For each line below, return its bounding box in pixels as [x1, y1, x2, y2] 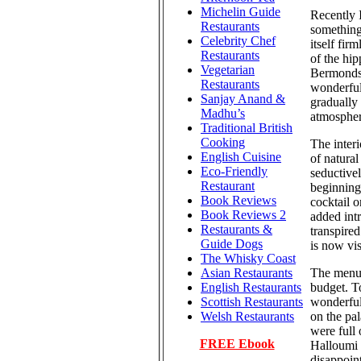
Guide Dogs [201, 237, 263, 251]
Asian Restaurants [201, 266, 293, 280]
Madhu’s [201, 106, 245, 120]
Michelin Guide [201, 5, 280, 19]
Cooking [201, 135, 245, 149]
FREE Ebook [199, 337, 275, 351]
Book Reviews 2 [201, 208, 286, 222]
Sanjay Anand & [201, 92, 285, 106]
